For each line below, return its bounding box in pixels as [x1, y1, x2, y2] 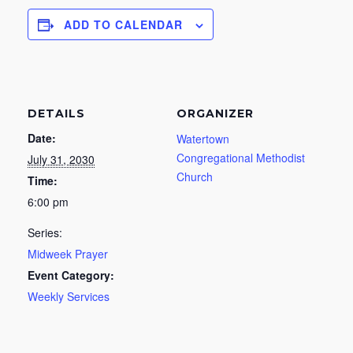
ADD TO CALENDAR [64, 17, 183, 32]
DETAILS [28, 106, 85, 121]
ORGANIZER [176, 106, 254, 121]
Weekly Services [28, 288, 110, 304]
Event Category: [28, 267, 114, 283]
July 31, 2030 [28, 151, 95, 167]
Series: [28, 225, 62, 240]
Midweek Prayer [28, 246, 108, 262]
